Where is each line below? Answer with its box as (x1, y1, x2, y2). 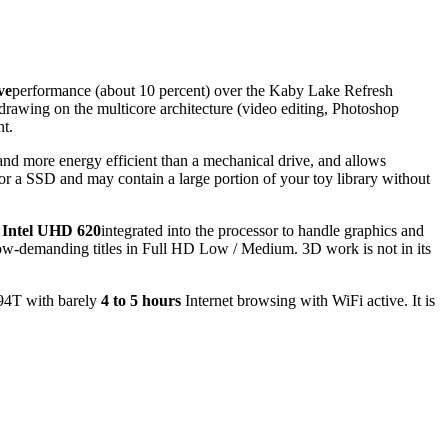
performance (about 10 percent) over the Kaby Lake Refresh (12, 81, 393, 99)
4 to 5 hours (101, 291, 181, 309)
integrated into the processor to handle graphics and (101, 221, 424, 239)
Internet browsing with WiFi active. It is (181, 291, 435, 309)
